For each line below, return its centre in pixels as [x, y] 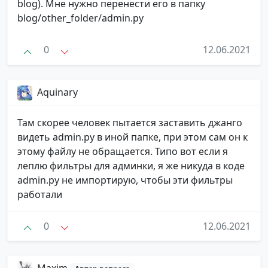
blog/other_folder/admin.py [80, 18]
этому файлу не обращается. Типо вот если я [123, 151]
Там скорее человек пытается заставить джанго [130, 122]
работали [40, 194]
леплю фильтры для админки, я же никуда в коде [131, 165]
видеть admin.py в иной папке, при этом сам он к [133, 137]
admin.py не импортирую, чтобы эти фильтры [125, 180]
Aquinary [57, 92]
